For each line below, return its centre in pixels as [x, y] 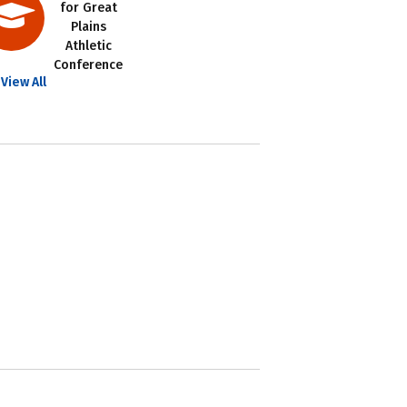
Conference [89, 65]
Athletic [88, 46]
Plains [88, 27]
